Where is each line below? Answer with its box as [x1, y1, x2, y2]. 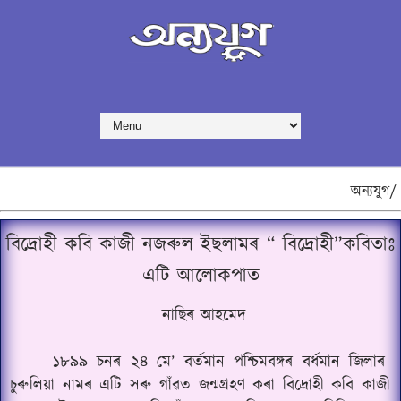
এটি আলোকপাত [141, 262, 260, 290]
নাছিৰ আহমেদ [161, 304, 246, 328]
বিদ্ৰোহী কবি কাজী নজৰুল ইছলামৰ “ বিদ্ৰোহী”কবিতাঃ [6, 231, 395, 259]
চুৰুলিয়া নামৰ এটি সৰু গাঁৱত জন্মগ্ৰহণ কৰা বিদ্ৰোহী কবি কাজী [10, 374, 390, 397]
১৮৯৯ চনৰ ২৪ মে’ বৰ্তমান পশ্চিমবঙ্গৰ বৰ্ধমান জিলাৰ [53, 351, 385, 374]
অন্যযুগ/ [351, 181, 397, 202]
